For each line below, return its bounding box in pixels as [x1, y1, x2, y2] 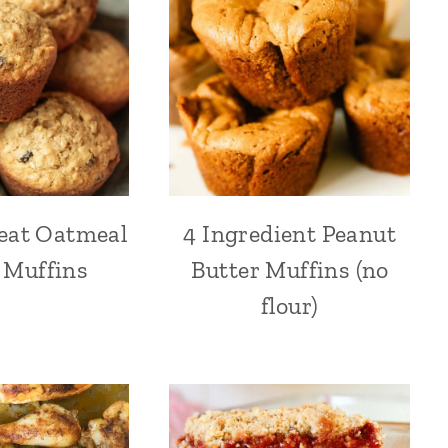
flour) [260, 291, 319, 321]
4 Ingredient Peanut [183, 219, 396, 249]
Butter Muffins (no [190, 255, 389, 285]
